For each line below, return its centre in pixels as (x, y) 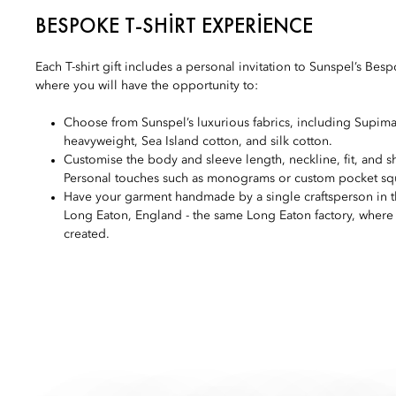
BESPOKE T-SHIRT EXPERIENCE (174, 26)
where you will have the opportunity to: (147, 86)
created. (87, 235)
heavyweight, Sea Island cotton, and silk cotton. (198, 142)
